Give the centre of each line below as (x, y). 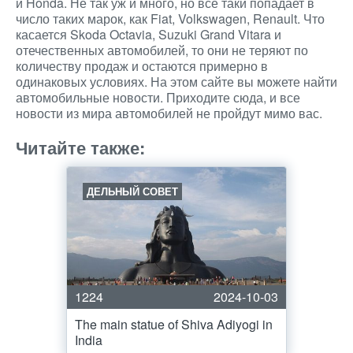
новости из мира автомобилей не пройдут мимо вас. (169, 113)
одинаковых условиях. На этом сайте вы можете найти (176, 82)
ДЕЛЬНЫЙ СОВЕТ (132, 191)
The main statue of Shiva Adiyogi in (174, 324)
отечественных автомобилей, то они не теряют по (162, 50)
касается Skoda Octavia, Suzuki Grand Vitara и (149, 34)
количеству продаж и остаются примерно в (142, 66)
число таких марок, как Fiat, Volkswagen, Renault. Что (170, 19)
